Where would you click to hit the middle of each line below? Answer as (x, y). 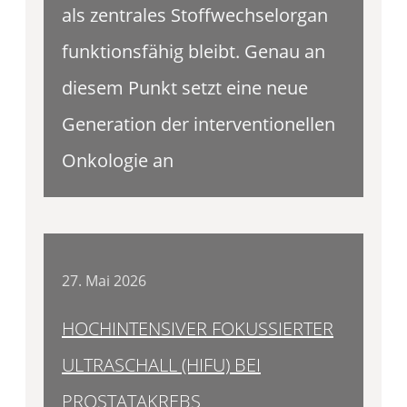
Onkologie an (118, 161)
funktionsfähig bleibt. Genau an (194, 52)
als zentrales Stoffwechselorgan (195, 15)
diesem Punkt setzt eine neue (185, 88)
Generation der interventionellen (199, 124)
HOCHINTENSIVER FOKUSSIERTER (198, 328)
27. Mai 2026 (104, 281)
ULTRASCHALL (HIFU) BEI (161, 364)
